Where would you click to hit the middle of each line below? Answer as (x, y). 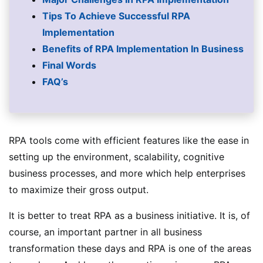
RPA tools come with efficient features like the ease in (129, 140)
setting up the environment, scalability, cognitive (117, 156)
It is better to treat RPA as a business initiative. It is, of (129, 215)
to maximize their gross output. (79, 189)
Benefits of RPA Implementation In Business (143, 48)
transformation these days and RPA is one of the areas (130, 248)
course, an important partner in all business (105, 232)
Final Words (69, 65)
